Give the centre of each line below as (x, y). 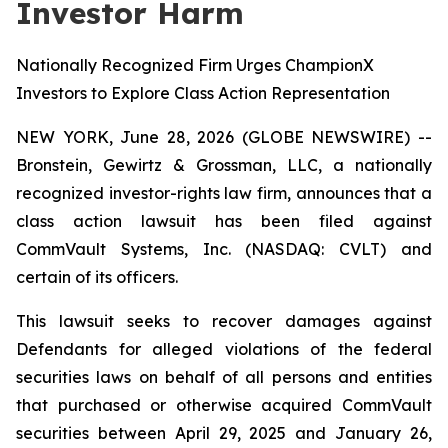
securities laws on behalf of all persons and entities (224, 377)
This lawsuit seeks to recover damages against (224, 321)
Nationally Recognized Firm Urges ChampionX (195, 65)
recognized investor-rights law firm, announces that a (224, 193)
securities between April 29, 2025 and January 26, (224, 433)
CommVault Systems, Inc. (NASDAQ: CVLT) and (224, 249)
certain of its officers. (97, 277)
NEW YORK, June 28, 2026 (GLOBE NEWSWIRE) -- (224, 137)
